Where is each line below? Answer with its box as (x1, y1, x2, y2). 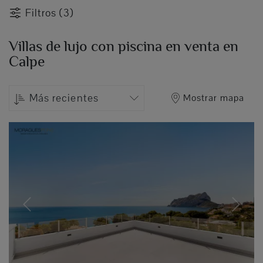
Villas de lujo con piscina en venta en (9, 37, 238, 55)
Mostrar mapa (183, 92, 244, 104)
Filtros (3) (25, 6, 73, 19)
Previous (26, 205, 58, 217)
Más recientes (29, 92, 99, 105)
